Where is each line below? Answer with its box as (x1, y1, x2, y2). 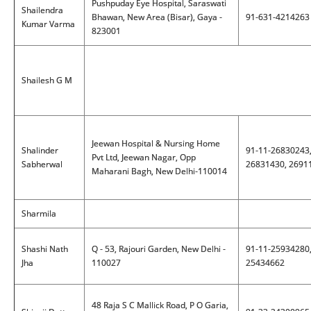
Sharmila (22, 208, 56, 219)
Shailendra (22, 4, 63, 16)
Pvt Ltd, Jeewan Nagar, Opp (92, 151, 196, 163)
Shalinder (22, 144, 58, 156)
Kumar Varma (22, 18, 75, 30)
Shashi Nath (22, 243, 68, 255)
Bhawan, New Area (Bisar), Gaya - (92, 11, 222, 23)
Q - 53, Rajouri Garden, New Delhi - (92, 243, 226, 255)
